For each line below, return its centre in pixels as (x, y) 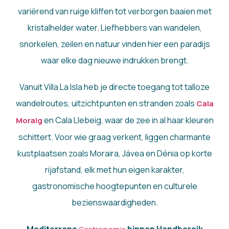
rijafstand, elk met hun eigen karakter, (114, 170)
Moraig (29, 121)
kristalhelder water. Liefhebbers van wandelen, (114, 28)
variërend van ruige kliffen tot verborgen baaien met (114, 12)
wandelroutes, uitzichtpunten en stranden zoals (106, 104)
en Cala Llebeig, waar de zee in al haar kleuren (128, 120)
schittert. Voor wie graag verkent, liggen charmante (114, 137)
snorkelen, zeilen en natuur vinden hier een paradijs (114, 44)
